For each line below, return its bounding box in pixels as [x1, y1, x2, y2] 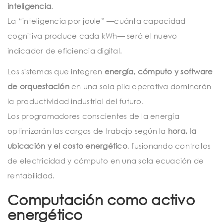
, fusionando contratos [127, 141, 211, 150]
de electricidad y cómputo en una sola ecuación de [7, 156, 204, 165]
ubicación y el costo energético [7, 141, 127, 150]
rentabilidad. [7, 170, 55, 180]
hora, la [167, 126, 196, 135]
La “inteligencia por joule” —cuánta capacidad [7, 16, 186, 25]
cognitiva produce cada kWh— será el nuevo [7, 31, 177, 40]
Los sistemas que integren [7, 66, 105, 76]
